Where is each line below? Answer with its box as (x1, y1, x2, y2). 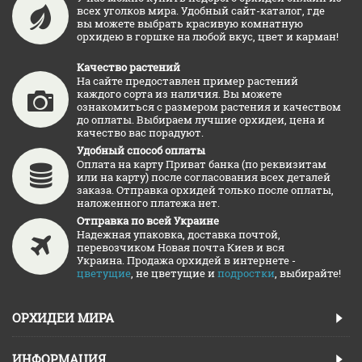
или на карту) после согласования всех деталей (77, 170, 330, 184)
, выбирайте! (275, 266, 341, 280)
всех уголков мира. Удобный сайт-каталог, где (77, 3, 325, 18)
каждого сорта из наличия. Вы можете (77, 86, 282, 101)
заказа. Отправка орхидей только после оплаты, (77, 183, 334, 197)
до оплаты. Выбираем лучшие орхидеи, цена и (77, 112, 325, 127)
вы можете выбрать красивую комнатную (77, 16, 303, 31)
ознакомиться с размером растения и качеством (77, 99, 341, 114)
